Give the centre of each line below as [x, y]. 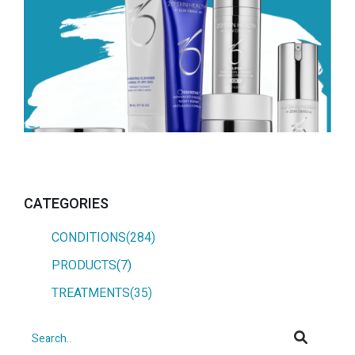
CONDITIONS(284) [103, 238]
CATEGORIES [66, 204]
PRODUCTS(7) [92, 266]
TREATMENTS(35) [102, 294]
